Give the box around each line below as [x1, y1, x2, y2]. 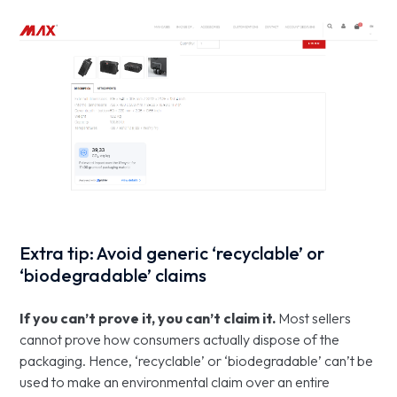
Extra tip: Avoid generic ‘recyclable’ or [19, 241, 325, 264]
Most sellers [276, 308, 352, 327]
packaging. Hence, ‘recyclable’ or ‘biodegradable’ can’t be [19, 351, 374, 370]
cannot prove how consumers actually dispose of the [19, 330, 340, 348]
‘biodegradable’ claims [19, 263, 207, 286]
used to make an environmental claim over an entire [19, 372, 331, 391]
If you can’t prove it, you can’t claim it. [19, 308, 276, 327]
